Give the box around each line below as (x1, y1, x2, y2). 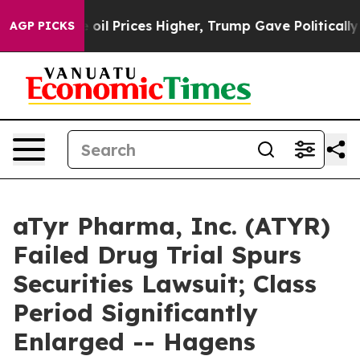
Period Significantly (13, 297, 258, 328)
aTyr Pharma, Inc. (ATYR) (13, 211, 330, 241)
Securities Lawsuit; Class (13, 268, 317, 299)
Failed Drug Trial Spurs (13, 239, 301, 270)
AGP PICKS (10, 18, 75, 33)
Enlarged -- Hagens (13, 326, 256, 357)
